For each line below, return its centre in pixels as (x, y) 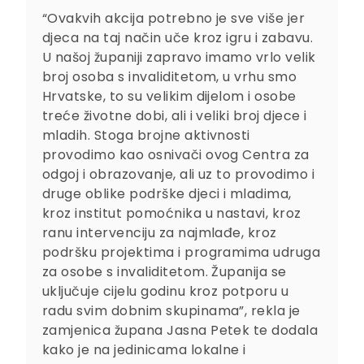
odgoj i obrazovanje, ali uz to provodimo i (179, 175)
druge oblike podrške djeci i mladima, (167, 194)
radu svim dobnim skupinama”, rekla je (171, 311)
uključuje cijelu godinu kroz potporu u (166, 292)
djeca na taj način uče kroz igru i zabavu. (178, 38)
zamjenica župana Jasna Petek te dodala (180, 331)
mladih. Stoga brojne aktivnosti (146, 136)
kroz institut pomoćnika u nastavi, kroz (172, 214)
